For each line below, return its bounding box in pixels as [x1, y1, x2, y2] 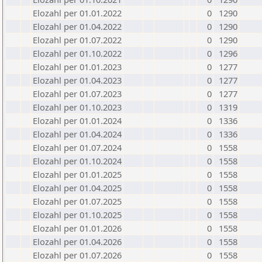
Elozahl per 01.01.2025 [33, 168, 122, 180]
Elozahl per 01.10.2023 [33, 101, 122, 113]
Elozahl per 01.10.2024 [33, 155, 122, 167]
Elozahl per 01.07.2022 [33, 34, 122, 46]
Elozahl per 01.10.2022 [33, 47, 122, 59]
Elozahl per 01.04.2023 [33, 74, 122, 86]
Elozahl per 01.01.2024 [33, 115, 122, 126]
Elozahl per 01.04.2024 [33, 128, 122, 140]
